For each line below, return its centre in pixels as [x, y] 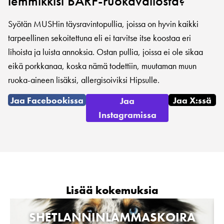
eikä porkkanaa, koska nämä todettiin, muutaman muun [102, 65]
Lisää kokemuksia [112, 190]
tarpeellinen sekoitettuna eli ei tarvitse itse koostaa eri [99, 37]
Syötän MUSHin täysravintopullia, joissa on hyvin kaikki [103, 23]
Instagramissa [127, 115]
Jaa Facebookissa [47, 100]
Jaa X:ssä [192, 100]
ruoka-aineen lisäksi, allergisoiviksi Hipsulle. [84, 79]
